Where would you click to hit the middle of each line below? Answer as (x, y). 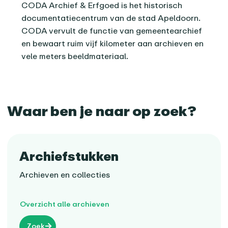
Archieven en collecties (65, 174)
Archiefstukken (69, 156)
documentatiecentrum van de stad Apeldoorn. (111, 18)
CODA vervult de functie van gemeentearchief (112, 30)
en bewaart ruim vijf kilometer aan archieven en (112, 43)
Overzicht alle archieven (65, 204)
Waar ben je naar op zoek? (102, 110)
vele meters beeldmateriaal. (75, 56)
